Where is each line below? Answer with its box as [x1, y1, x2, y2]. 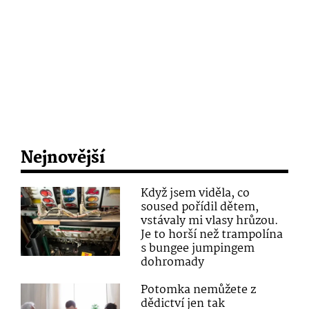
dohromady [141, 253, 205, 272]
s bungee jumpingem [141, 239, 255, 259]
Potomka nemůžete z [141, 281, 257, 300]
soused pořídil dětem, [141, 198, 259, 217]
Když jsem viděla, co [141, 184, 250, 203]
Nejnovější [21, 146, 105, 172]
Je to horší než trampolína [141, 226, 283, 245]
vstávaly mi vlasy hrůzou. [141, 212, 279, 231]
